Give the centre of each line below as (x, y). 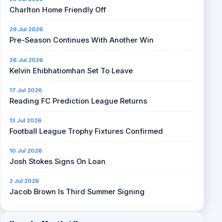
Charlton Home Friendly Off (57, 10)
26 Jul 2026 (26, 60)
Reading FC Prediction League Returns (78, 101)
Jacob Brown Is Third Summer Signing (77, 192)
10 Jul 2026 (26, 151)
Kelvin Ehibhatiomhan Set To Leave (71, 71)
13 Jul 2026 (25, 120)
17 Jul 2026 (26, 90)
